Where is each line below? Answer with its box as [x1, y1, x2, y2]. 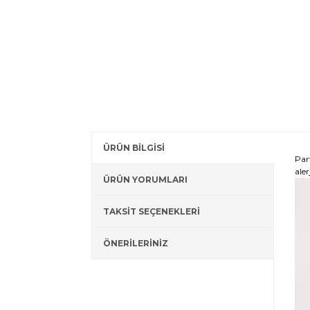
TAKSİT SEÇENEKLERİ [103, 206, 200, 217]
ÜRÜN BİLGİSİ [103, 143, 165, 153]
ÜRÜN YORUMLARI [103, 174, 188, 185]
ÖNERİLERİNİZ [103, 238, 168, 248]
